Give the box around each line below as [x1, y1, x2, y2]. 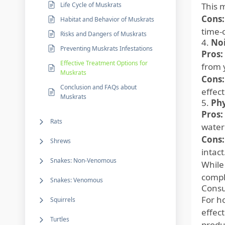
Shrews [50, 137, 71, 145]
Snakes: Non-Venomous [50, 156, 117, 165]
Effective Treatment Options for [60, 59, 148, 67]
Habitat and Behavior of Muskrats [60, 15, 154, 24]
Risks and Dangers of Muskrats [60, 30, 147, 38]
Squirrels [50, 195, 75, 204]
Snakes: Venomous [50, 176, 103, 184]
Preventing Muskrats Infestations [60, 44, 153, 53]
